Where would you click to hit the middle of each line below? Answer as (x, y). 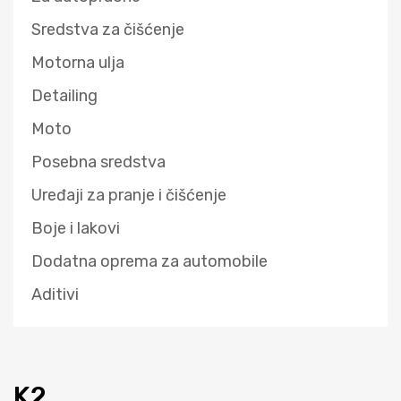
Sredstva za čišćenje (108, 30)
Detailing (64, 96)
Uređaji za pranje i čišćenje (129, 196)
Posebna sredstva (98, 162)
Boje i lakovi (76, 229)
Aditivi (55, 295)
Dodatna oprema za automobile (149, 262)
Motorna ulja (78, 63)
